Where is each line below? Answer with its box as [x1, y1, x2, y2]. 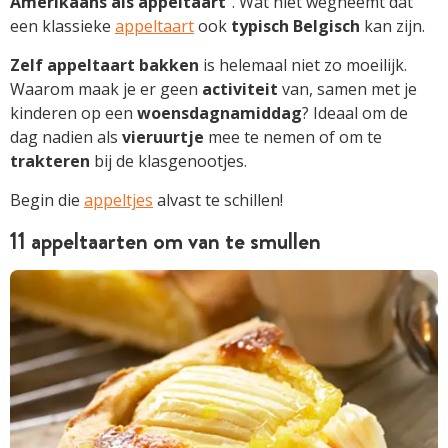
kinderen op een [10, 101, 137, 124]
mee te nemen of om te [204, 125, 382, 148]
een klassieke [10, 14, 115, 37]
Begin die [10, 188, 84, 211]
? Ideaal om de [302, 101, 408, 124]
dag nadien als [10, 125, 122, 148]
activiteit [202, 77, 278, 100]
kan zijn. [360, 14, 425, 37]
